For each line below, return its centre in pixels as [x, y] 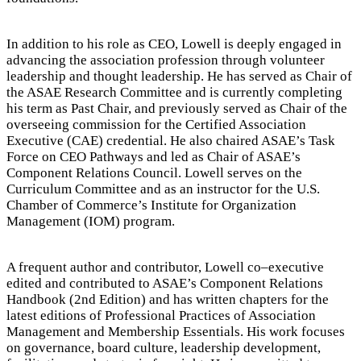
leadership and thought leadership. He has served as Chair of [179, 76]
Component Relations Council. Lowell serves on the [154, 173]
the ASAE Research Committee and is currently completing [174, 92]
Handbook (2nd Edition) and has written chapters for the [168, 299]
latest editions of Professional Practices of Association [161, 315]
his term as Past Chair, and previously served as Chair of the [177, 108]
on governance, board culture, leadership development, [164, 348]
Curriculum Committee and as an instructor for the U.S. [163, 189]
